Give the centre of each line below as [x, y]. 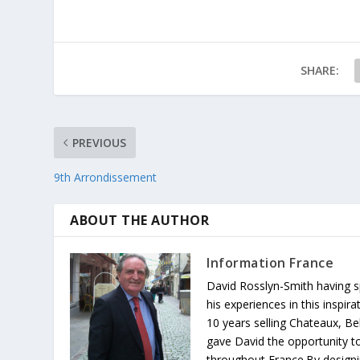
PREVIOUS [100, 141]
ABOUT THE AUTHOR [140, 219]
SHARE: [320, 69]
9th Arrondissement [106, 176]
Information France [270, 262]
